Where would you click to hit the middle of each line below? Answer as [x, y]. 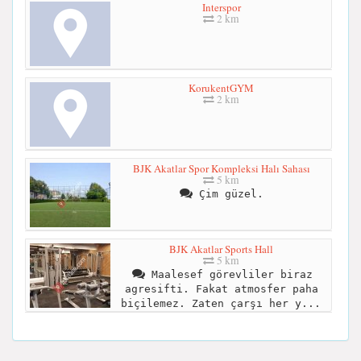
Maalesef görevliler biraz [228, 274]
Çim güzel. [228, 193]
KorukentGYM [221, 87]
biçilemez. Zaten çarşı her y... [220, 303]
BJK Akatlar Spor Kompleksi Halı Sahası [221, 168]
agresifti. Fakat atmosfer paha [221, 288]
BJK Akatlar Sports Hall [221, 249]
